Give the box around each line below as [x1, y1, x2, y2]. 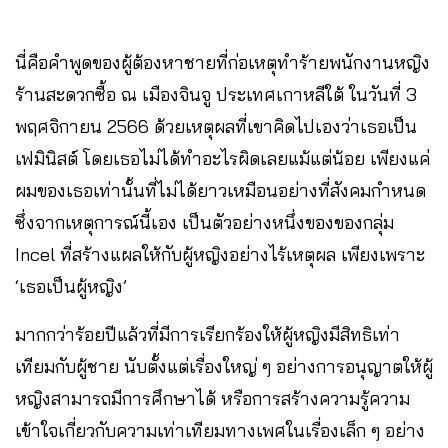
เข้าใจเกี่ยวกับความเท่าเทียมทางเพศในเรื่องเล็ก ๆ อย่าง [15, 418, 425, 442]
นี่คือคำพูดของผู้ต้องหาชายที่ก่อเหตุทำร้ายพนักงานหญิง [15, 50, 430, 74]
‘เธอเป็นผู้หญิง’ [15, 274, 142, 298]
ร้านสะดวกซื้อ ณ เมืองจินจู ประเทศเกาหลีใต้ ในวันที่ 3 [15, 82, 417, 106]
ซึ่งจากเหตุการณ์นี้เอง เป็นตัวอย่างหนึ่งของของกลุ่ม [15, 210, 394, 234]
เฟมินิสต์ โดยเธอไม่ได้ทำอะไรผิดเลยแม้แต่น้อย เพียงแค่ [15, 146, 430, 170]
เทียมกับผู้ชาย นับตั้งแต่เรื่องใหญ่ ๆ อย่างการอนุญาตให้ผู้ [15, 354, 433, 378]
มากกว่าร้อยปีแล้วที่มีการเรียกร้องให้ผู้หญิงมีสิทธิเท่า [15, 322, 400, 346]
